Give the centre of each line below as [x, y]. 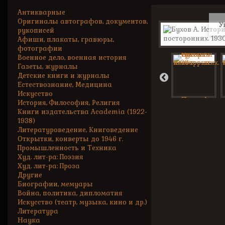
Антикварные [41, 12]
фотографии [40, 48]
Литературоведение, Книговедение [78, 130]
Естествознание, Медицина [65, 85]
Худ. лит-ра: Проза [49, 166]
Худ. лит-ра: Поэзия [50, 157]
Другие [30, 175]
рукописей [36, 30]
